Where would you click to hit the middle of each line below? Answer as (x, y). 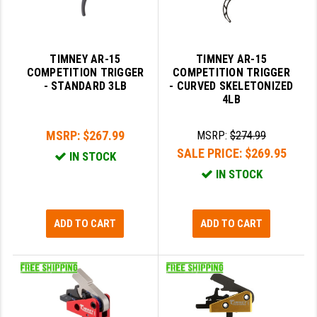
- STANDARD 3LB (85, 86)
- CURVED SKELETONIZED (231, 86)
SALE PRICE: (211, 154)
